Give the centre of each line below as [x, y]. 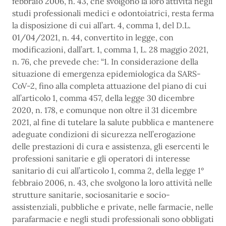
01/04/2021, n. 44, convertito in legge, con [93, 38]
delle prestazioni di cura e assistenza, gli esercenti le [111, 147]
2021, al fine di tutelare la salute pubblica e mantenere [113, 122]
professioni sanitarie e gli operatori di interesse [101, 159]
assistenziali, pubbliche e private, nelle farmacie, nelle [113, 207]
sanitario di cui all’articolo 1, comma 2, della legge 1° [108, 171]
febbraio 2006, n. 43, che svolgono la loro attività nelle [112, 183]
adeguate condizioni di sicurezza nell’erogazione [104, 134]
